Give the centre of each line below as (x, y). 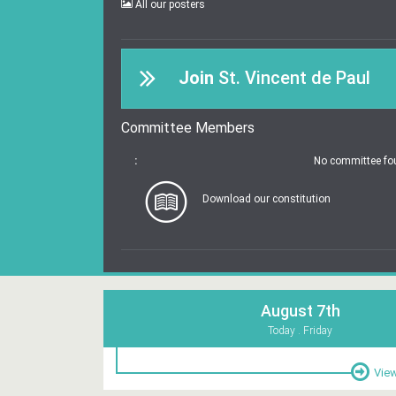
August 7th (300, 311)
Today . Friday (300, 331)
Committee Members (188, 128)
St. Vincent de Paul (292, 77)
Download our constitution (267, 198)
